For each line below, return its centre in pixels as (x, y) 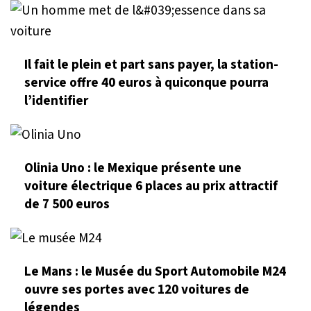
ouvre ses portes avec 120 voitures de (137, 290)
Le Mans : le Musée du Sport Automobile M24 (155, 272)
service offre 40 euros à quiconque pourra (146, 82)
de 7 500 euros (67, 204)
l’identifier (56, 100)
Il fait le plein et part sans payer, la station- (151, 64)
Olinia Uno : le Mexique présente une (133, 168)
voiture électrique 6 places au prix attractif (151, 186)
